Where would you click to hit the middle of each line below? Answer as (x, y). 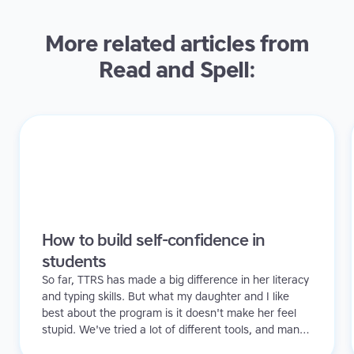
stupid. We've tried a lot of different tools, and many (173, 330)
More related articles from (177, 44)
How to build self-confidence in (154, 240)
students (74, 262)
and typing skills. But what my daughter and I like (166, 297)
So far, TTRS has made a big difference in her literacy (175, 281)
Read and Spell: (177, 70)
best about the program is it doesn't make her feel (169, 314)
